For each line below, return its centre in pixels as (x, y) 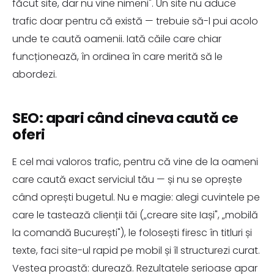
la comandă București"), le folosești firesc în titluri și (132, 233)
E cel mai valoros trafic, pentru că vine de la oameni (135, 162)
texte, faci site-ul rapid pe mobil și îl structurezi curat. (136, 250)
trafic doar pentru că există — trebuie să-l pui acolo (135, 21)
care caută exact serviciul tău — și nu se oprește (127, 180)
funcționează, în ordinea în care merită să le (117, 57)
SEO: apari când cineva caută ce (125, 118)
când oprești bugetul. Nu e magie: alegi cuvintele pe (136, 197)
